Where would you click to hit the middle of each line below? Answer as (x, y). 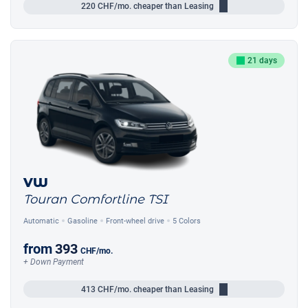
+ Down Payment (54, 262)
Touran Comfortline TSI (96, 200)
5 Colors (187, 221)
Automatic (41, 221)
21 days (262, 61)
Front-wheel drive (135, 221)
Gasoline (82, 221)
